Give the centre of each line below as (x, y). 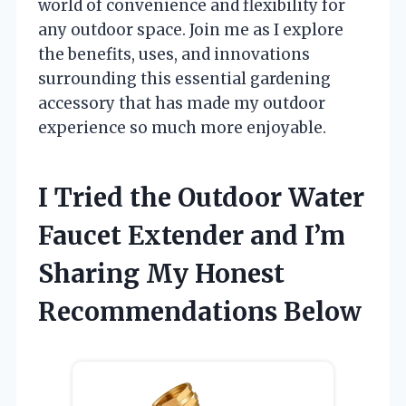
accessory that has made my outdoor (182, 103)
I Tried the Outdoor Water (201, 197)
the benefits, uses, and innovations (174, 54)
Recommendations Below (200, 311)
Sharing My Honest (161, 273)
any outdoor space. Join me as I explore (191, 29)
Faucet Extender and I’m (192, 235)
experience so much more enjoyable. (182, 127)
